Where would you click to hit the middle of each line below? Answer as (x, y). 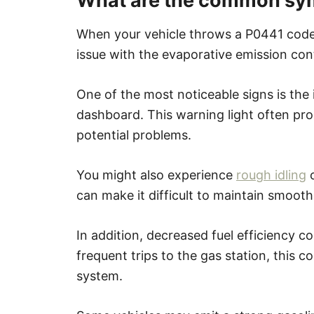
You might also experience (156, 175)
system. (100, 276)
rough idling (271, 175)
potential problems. (134, 135)
